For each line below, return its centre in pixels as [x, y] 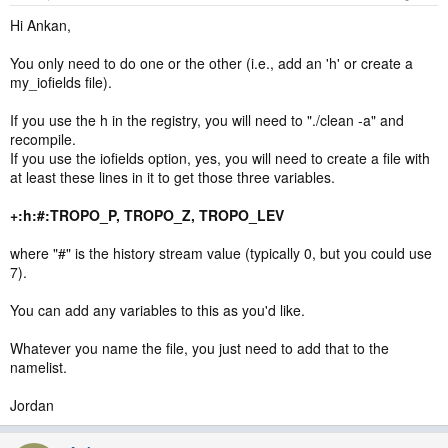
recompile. [43, 139]
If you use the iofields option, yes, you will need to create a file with [220, 158]
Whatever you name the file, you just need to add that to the [199, 348]
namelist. [38, 367]
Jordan [32, 405]
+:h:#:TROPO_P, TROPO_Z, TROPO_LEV [147, 215]
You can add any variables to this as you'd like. [157, 310]
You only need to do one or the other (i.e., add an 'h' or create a [211, 63]
